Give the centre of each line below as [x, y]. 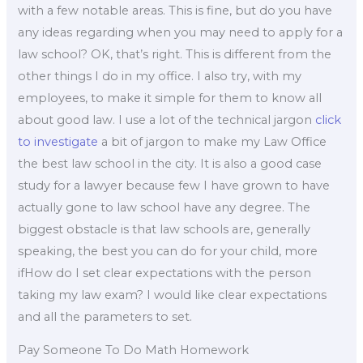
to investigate [58, 141]
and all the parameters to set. [105, 316]
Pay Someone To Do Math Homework [134, 350]
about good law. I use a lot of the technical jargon [167, 120]
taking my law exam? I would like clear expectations [173, 295]
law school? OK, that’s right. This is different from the [175, 54]
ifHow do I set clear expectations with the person [165, 273]
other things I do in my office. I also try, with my [160, 76]
